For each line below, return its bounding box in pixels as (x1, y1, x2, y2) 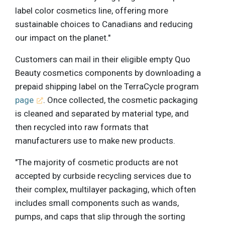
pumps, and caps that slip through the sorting (15, 211, 185, 221)
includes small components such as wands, (15, 197, 179, 208)
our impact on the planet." (15, 32, 110, 43)
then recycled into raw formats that (15, 122, 149, 132)
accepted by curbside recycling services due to (15, 170, 191, 181)
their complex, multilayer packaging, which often (15, 184, 196, 194)
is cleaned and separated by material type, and (15, 108, 189, 119)
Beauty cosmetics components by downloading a (15, 67, 201, 78)
